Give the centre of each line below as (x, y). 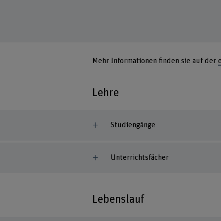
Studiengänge (133, 125)
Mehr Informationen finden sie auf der (155, 61)
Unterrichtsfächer (139, 157)
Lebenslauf (119, 200)
